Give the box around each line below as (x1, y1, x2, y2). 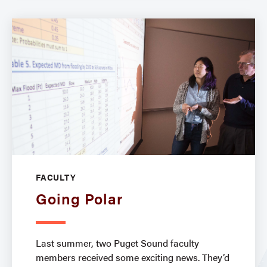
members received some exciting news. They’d (36, 250, 229, 265)
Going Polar (36, 188, 123, 209)
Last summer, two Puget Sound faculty (36, 236, 199, 250)
